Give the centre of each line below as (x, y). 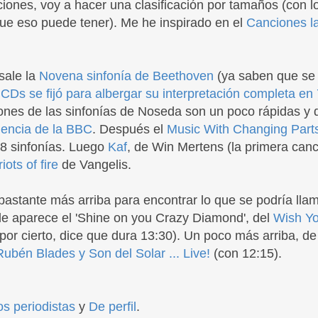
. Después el (130, 129)
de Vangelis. (95, 165)
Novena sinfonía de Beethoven (126, 76)
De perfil (113, 307)
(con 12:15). (246, 253)
